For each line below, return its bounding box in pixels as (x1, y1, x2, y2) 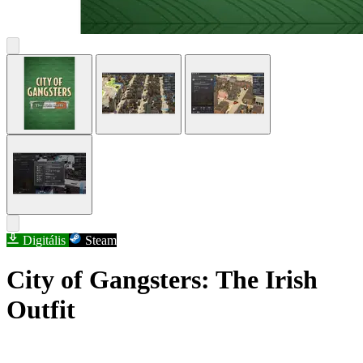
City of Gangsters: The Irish (6, 265, 318, 295)
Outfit (6, 295, 75, 325)
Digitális (19, 233, 69, 248)
